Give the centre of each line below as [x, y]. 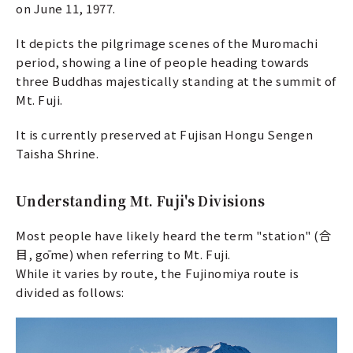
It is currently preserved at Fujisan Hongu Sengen [165, 135]
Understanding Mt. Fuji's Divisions [141, 201]
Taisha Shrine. [58, 154]
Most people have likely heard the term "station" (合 [174, 236]
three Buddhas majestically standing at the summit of [176, 81]
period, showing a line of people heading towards [163, 62]
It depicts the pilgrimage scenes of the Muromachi [167, 43]
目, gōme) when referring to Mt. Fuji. [123, 255]
